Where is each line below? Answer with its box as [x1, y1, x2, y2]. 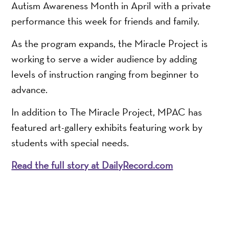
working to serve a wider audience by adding [11, 52, 197, 65]
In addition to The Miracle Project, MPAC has [11, 105, 202, 119]
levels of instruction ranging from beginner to [11, 67, 199, 81]
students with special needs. [11, 135, 129, 149]
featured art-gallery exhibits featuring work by [11, 120, 203, 134]
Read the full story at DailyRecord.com [11, 158, 173, 172]
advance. [11, 82, 48, 96]
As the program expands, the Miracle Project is [11, 36, 208, 50]
